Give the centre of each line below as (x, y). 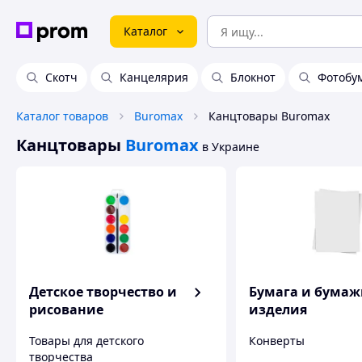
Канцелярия (154, 77)
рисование (66, 309)
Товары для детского (86, 340)
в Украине (231, 147)
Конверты (277, 340)
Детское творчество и (103, 292)
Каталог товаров (62, 116)
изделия (278, 309)
